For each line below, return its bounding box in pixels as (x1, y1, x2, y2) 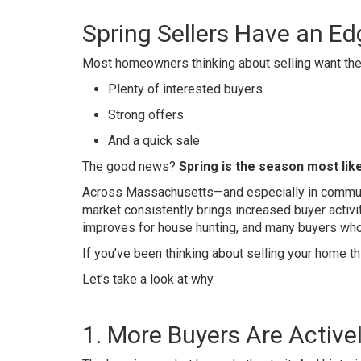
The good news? (82, 159, 179, 174)
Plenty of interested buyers (108, 81, 263, 97)
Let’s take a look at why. (82, 272, 215, 287)
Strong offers (108, 107, 184, 122)
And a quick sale (108, 133, 200, 148)
